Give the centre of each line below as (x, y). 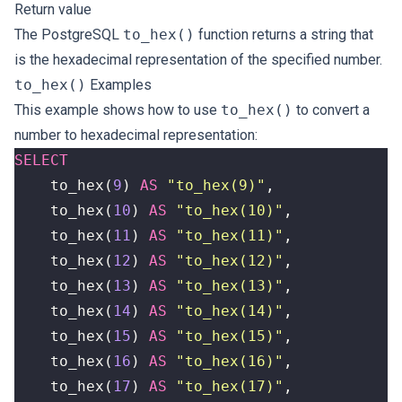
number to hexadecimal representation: (136, 135)
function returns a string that (284, 35)
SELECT (41, 160)
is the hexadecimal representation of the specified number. (198, 60)
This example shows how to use (118, 110)
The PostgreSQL (69, 35)
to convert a (331, 110)
